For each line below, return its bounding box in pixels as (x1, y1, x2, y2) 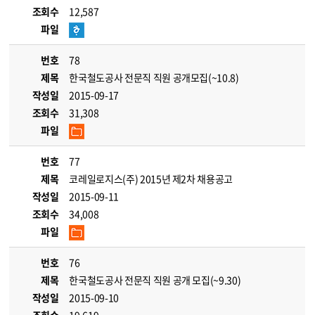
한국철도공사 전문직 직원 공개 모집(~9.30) (69, 273, 241, 287)
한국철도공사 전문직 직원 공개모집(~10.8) (69, 70, 239, 84)
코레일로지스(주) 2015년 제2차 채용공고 (69, 172, 233, 186)
